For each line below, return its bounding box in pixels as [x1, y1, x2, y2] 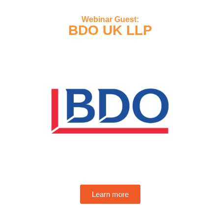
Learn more [91, 190, 129, 198]
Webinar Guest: [81, 15, 139, 24]
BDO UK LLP [68, 23, 152, 38]
